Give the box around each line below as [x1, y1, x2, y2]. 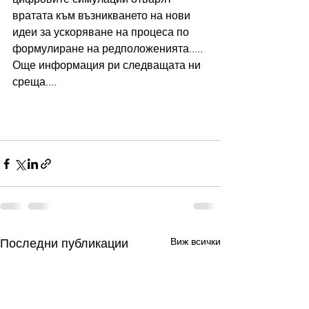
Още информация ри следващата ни [12, 59, 203, 72]
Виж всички [170, 235, 221, 248]
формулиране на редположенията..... [12, 42, 203, 55]
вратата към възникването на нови [12, 9, 193, 22]
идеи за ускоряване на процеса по [12, 26, 192, 39]
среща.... [12, 75, 57, 88]
